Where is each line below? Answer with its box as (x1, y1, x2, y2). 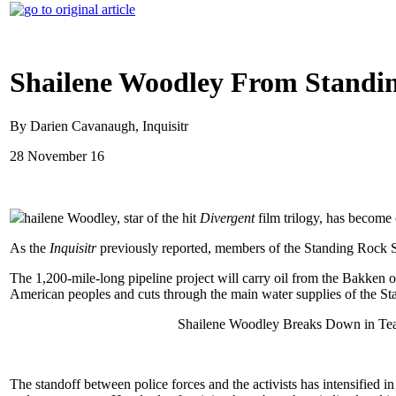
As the (10, 240, 46, 255)
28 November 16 (10, 148, 104, 164)
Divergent (200, 209, 255, 225)
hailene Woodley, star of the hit (24, 209, 200, 225)
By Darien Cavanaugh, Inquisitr (10, 118, 188, 133)
